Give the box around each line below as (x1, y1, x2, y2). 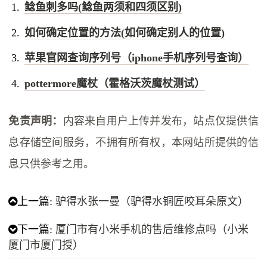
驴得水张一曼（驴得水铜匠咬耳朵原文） (55, 195, 249, 208)
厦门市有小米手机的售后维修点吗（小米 (55, 223, 249, 236)
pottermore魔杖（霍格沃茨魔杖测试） (24, 77, 205, 90)
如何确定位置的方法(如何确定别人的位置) (24, 26, 225, 39)
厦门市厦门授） (8, 239, 84, 252)
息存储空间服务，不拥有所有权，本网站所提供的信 (8, 136, 259, 149)
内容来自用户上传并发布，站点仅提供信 (63, 115, 259, 128)
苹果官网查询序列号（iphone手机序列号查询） (24, 52, 249, 64)
